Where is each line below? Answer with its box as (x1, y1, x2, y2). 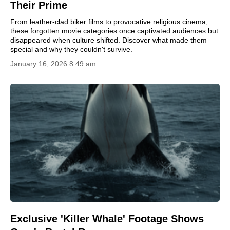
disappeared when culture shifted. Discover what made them (10, 36, 207, 44)
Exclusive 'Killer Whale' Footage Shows (10, 213, 204, 224)
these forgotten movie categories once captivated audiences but (10, 27, 218, 35)
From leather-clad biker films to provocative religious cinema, (10, 17, 208, 26)
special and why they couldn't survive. (10, 45, 132, 53)
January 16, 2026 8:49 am (10, 60, 96, 68)
